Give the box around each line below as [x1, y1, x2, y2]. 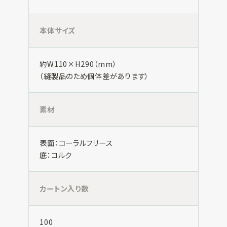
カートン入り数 [40, 183, 89, 194]
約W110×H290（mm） [40, 58, 117, 69]
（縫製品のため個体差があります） [40, 70, 149, 81]
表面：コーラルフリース [40, 137, 113, 148]
